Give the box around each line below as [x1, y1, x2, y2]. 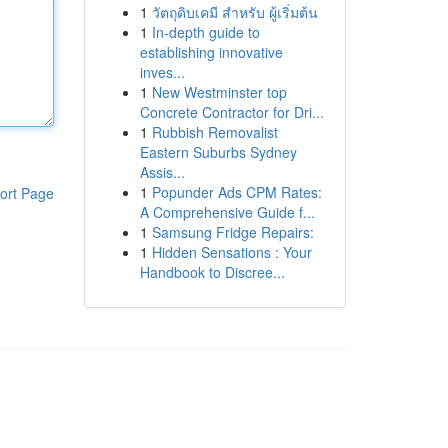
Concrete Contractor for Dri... [139, 102, 324, 122]
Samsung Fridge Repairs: [151, 222, 314, 242]
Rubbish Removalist [151, 122, 278, 142]
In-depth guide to [151, 22, 260, 42]
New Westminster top [151, 82, 287, 102]
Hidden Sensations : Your [151, 242, 312, 262]
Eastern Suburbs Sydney [139, 142, 297, 162]
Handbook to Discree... [139, 262, 285, 282]
